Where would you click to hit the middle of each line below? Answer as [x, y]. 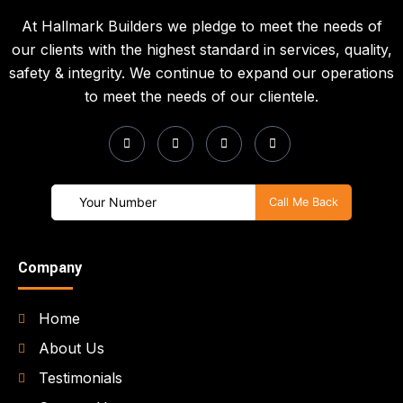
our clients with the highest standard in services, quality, [201, 49]
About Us [71, 349]
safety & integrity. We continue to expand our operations [201, 72]
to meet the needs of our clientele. [201, 96]
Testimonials [80, 378]
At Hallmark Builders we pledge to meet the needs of [201, 26]
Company [50, 268]
